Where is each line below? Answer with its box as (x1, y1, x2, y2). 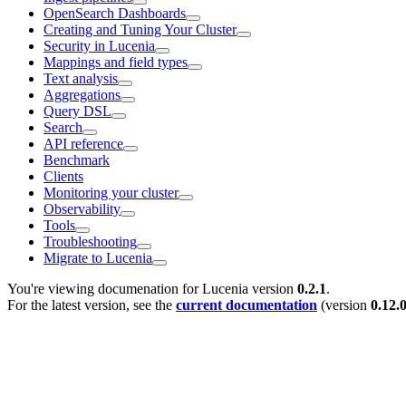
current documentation (176, 296, 317, 313)
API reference (43, 135, 123, 151)
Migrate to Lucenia (43, 249, 152, 266)
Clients (43, 168, 83, 184)
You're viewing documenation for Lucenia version (7, 280, 297, 296)
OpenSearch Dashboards (43, 5, 186, 21)
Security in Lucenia (43, 37, 155, 53)
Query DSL (43, 102, 111, 119)
